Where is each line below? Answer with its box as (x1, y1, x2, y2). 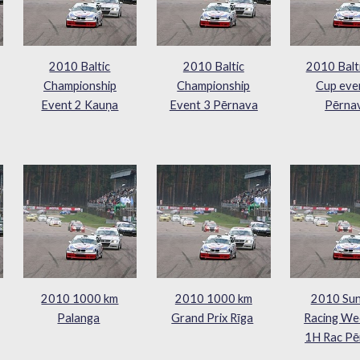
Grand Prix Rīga (171, 311, 254, 325)
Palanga (57, 311, 100, 325)
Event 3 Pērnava (169, 98, 258, 112)
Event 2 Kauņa (41, 98, 119, 112)
